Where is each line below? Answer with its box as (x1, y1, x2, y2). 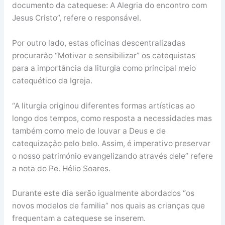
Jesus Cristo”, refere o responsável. (12, 13, 141, 23)
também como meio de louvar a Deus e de (12, 126, 166, 136)
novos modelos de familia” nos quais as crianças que (12, 201, 205, 211)
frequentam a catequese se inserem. (12, 213, 146, 223)
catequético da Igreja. (12, 75, 92, 85)
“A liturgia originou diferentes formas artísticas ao (12, 100, 195, 110)
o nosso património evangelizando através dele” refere (12, 151, 213, 161)
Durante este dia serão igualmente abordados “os (12, 188, 194, 198)
